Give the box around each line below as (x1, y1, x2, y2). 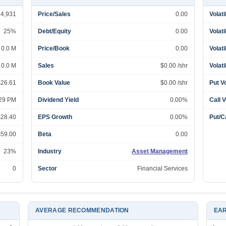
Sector (38, 165, 58, 172)
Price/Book (38, 45, 70, 52)
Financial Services (137, 165, 188, 172)
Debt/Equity (38, 28, 72, 35)
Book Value (38, 79, 71, 86)
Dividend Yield (38, 96, 79, 103)
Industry (38, 148, 62, 155)
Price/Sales (38, 11, 71, 18)
